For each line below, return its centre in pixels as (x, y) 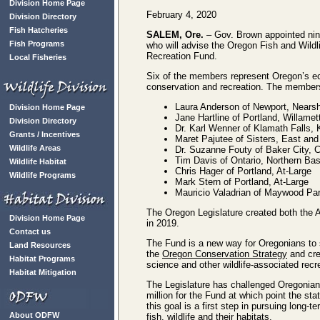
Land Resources (40, 245)
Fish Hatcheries (39, 30)
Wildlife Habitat (38, 161)
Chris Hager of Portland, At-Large (243, 171)
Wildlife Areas (35, 148)
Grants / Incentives (45, 134)
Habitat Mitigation (43, 272)
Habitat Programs (42, 259)
